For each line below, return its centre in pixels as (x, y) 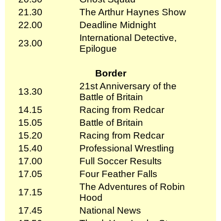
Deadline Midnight (118, 25)
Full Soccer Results (121, 161)
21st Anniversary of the (128, 86)
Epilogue (98, 48)
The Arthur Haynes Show (133, 12)
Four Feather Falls (118, 174)
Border (110, 73)
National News (110, 210)
